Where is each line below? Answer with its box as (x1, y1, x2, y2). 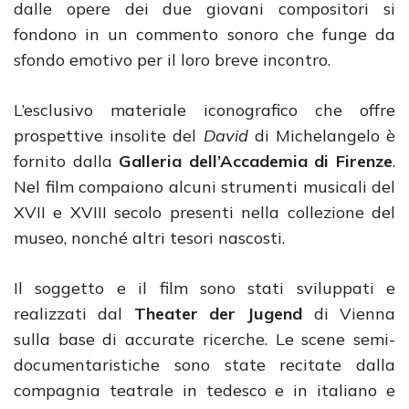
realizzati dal (14, 303, 134, 324)
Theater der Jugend (133, 303, 303, 324)
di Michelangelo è (247, 125, 395, 146)
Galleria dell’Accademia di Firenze (119, 151, 393, 172)
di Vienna (302, 303, 396, 324)
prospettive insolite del (14, 125, 204, 146)
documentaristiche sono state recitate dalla (14, 354, 395, 375)
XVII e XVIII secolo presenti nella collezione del (14, 202, 395, 223)
